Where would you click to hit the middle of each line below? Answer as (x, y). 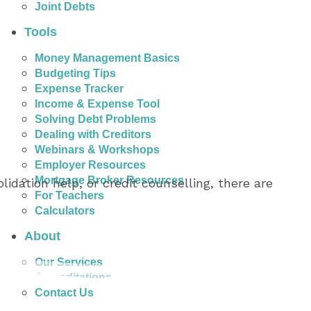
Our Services (69, 262)
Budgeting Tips (75, 73)
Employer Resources (90, 165)
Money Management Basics (107, 58)
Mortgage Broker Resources (109, 180)
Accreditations (73, 277)
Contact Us (64, 292)
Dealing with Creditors (93, 134)
